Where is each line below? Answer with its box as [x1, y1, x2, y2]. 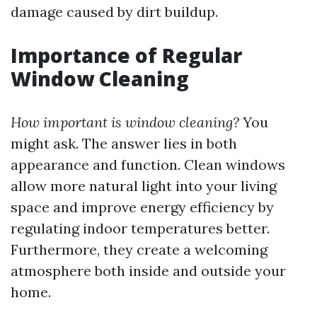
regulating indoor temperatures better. [11, 219, 270, 237]
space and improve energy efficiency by [11, 198, 274, 216]
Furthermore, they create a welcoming [11, 241, 267, 258]
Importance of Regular [11, 42, 242, 69]
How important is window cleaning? [11, 113, 239, 131]
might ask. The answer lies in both [11, 134, 237, 152]
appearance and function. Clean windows [11, 156, 285, 173]
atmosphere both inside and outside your [11, 262, 286, 279]
